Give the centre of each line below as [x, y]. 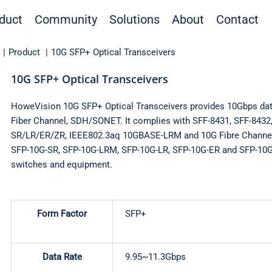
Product [24, 52]
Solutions [134, 19]
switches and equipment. [62, 165]
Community [66, 19]
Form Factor [62, 214]
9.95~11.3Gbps [155, 257]
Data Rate [62, 257]
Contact [237, 19]
